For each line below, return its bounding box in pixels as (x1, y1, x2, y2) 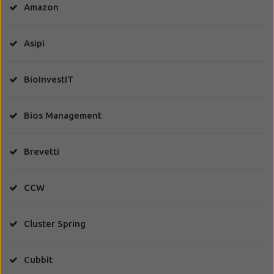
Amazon (24, 1, 59, 12)
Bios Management (24, 109, 102, 120)
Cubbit (24, 254, 53, 265)
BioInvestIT (24, 73, 73, 84)
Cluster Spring (24, 218, 86, 229)
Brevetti (24, 146, 59, 157)
